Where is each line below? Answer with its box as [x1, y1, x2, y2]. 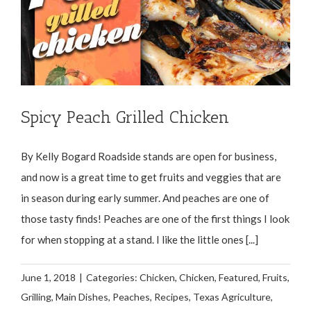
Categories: [86, 271, 140, 284]
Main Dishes [56, 291, 108, 303]
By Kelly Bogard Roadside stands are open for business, [21, 150, 276, 163]
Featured [219, 271, 258, 284]
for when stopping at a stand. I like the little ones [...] [21, 233, 258, 246]
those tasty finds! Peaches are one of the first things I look [21, 212, 289, 226]
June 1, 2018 [21, 271, 76, 284]
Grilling [21, 291, 51, 303]
